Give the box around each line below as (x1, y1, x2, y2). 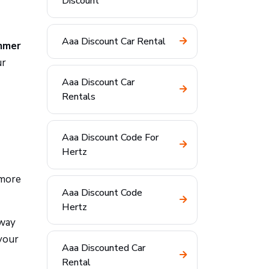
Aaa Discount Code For (62, 131, 159, 144)
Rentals (62, 90, 95, 103)
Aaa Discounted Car (62, 241, 145, 255)
